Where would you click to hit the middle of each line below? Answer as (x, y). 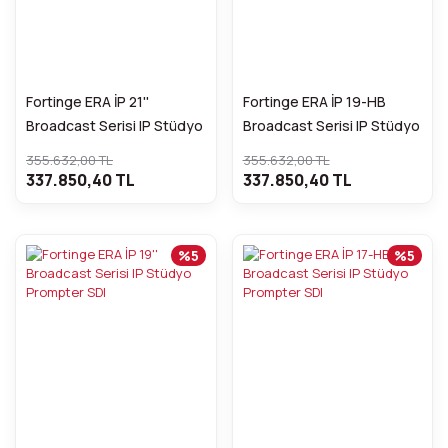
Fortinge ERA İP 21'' (87, 101)
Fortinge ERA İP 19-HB (314, 101)
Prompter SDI (70, 149)
